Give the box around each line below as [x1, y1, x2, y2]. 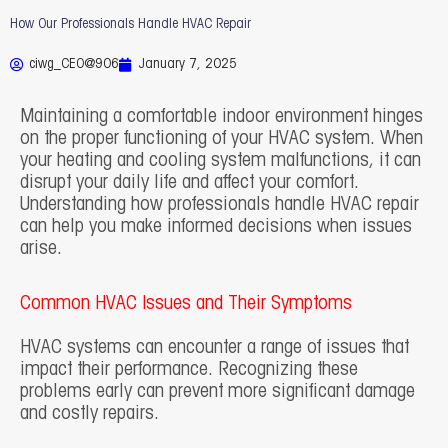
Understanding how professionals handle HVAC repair [20, 195, 419, 214]
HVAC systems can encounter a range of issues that [20, 338, 409, 357]
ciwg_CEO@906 [29, 57, 119, 71]
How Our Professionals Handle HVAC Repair [10, 17, 251, 31]
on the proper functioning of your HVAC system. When [20, 129, 423, 148]
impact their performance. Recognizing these [20, 360, 358, 379]
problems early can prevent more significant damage [20, 382, 415, 401]
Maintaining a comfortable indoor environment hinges [20, 107, 423, 126]
